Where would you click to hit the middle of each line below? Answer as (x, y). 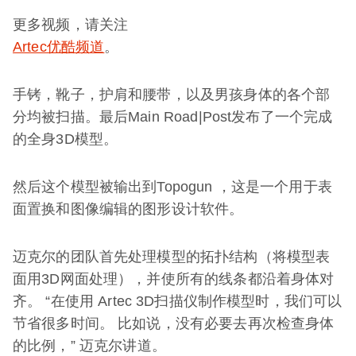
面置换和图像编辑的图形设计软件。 (128, 209)
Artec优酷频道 (59, 47)
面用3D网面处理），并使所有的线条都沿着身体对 (174, 279)
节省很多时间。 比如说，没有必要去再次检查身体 (174, 324)
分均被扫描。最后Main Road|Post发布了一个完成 (173, 117)
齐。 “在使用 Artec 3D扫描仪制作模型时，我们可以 (178, 302)
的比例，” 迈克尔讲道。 (89, 346)
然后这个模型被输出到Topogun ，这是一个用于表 (172, 187)
